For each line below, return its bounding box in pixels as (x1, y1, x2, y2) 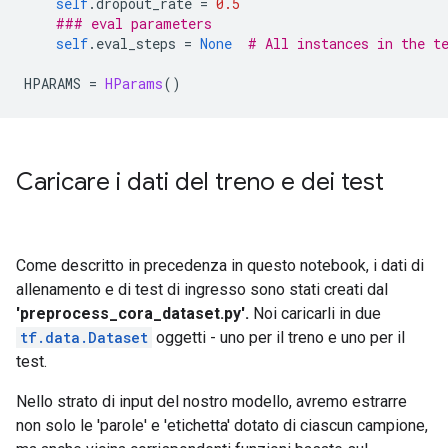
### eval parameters (56, 14, 212, 33)
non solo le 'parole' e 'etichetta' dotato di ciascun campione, (16, 416, 428, 435)
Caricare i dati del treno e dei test (16, 167, 384, 197)
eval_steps (96, 34, 184, 53)
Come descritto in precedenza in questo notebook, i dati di (16, 256, 424, 275)
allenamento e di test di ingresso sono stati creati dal (16, 280, 388, 299)
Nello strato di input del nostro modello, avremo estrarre (16, 392, 407, 411)
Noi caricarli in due (249, 304, 381, 323)
